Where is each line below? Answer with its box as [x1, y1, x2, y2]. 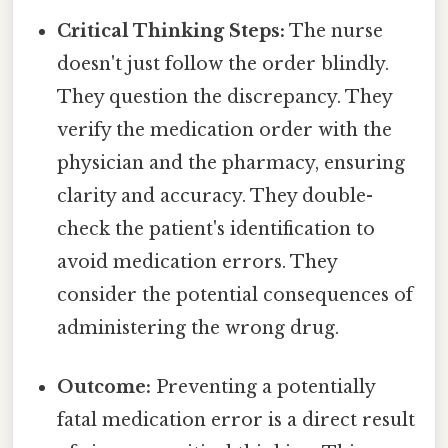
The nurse [285, 19, 384, 42]
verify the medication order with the [57, 118, 393, 141]
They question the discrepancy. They [57, 85, 393, 108]
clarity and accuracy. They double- [57, 184, 374, 207]
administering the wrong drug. [57, 316, 340, 339]
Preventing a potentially [151, 375, 376, 398]
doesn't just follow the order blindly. [57, 52, 390, 75]
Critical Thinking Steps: [57, 19, 286, 42]
